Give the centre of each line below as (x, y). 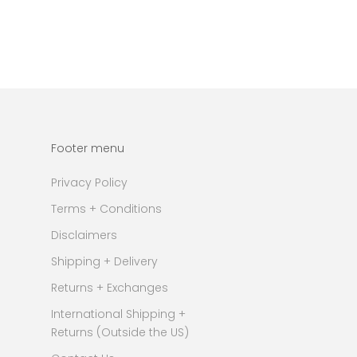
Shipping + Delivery (104, 262)
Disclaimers (84, 235)
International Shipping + (118, 314)
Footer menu (88, 149)
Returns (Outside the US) (120, 333)
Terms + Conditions (106, 209)
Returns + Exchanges (110, 288)
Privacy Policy (89, 183)
